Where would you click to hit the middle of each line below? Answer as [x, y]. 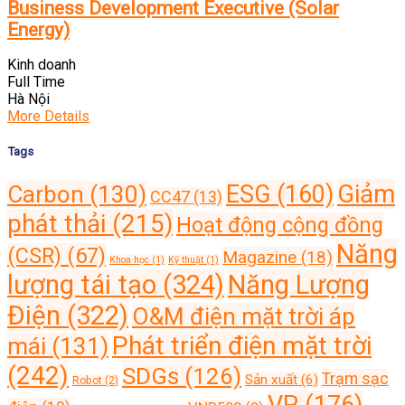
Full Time [36, 82]
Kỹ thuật [186, 259]
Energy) [38, 29]
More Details [48, 117]
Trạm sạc [355, 378]
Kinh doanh [42, 65]
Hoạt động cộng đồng [280, 225]
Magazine [259, 257]
